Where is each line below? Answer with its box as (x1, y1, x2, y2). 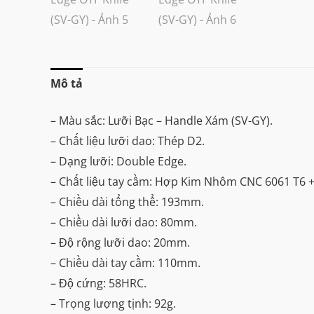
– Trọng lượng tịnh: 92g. (50, 296, 176, 312)
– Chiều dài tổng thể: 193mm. (50, 194, 204, 210)
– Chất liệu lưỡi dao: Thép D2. (50, 133, 205, 149)
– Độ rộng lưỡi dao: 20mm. (50, 235, 190, 251)
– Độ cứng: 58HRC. (50, 275, 146, 292)
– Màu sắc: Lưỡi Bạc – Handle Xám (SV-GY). (50, 113, 273, 129)
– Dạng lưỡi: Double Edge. (50, 153, 186, 170)
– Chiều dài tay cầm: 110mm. (50, 255, 200, 271)
